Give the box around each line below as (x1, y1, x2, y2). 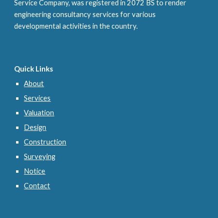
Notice (24, 167, 46, 175)
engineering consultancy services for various (14, 10, 156, 18)
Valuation (24, 109, 54, 117)
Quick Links (14, 65, 54, 73)
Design (24, 123, 47, 131)
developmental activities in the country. (14, 22, 140, 30)
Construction (24, 138, 67, 146)
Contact (24, 182, 51, 190)
